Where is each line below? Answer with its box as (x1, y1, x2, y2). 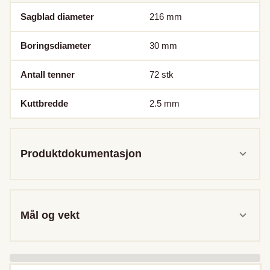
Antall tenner (20, 69, 75, 80)
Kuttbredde (20, 98, 68, 108)
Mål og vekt (20, 209, 80, 221)
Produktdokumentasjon (20, 147, 142, 160)
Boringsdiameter (20, 40, 91, 51)
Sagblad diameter (20, 11, 94, 22)
